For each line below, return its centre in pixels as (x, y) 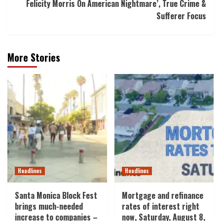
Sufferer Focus (181, 16)
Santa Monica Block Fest (56, 196)
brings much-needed (49, 206)
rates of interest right (160, 206)
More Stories (34, 57)
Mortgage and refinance (162, 196)
